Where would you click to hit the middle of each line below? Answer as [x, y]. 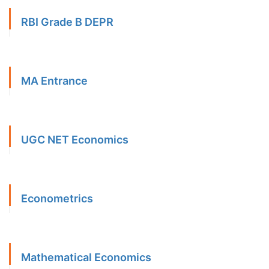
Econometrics [57, 199]
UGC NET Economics [75, 140]
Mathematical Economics [86, 258]
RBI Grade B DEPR [67, 22]
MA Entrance [54, 81]
